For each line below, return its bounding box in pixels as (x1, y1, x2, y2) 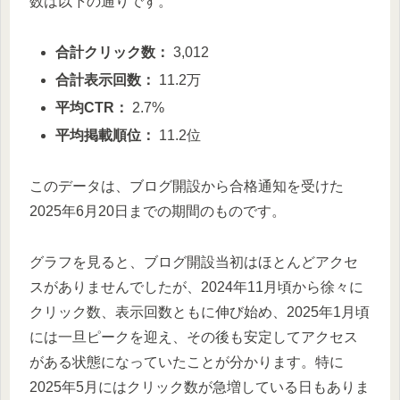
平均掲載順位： (55, 128, 156, 144)
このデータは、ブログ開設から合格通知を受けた (29, 179, 344, 194)
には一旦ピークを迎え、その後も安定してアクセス (29, 329, 358, 345)
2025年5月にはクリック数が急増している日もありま (29, 379, 370, 395)
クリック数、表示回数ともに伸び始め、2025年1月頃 (29, 304, 370, 320)
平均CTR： (55, 100, 129, 116)
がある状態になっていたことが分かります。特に (29, 354, 344, 370)
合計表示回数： (55, 71, 156, 87)
